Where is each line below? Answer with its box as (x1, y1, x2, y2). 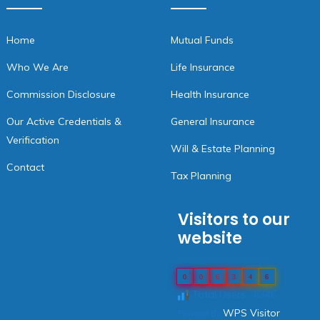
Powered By (178, 309, 223, 319)
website (178, 227, 242, 249)
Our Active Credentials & (6, 115, 121, 128)
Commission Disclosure (6, 88, 116, 101)
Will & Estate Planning (171, 142, 275, 155)
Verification (6, 134, 59, 146)
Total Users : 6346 (189, 288, 276, 301)
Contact (6, 161, 44, 174)
